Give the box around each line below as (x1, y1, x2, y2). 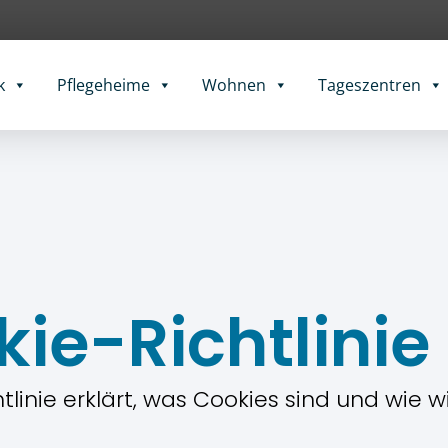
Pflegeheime (56, 74, 150, 96)
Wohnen (201, 74, 266, 96)
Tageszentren (317, 74, 421, 96)
